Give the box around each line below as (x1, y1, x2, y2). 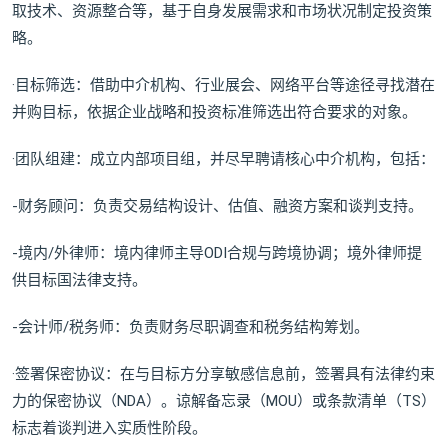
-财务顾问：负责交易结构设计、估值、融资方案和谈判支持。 (12, 197, 423, 216)
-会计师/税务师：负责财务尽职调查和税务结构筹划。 (12, 318, 369, 337)
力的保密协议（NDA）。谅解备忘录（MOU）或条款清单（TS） (12, 392, 436, 411)
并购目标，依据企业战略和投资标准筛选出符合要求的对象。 (12, 103, 417, 122)
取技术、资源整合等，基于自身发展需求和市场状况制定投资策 (12, 2, 432, 21)
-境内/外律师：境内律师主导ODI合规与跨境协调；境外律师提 (12, 244, 422, 263)
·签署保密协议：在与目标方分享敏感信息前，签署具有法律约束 (12, 365, 435, 384)
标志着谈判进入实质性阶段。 (12, 419, 207, 438)
